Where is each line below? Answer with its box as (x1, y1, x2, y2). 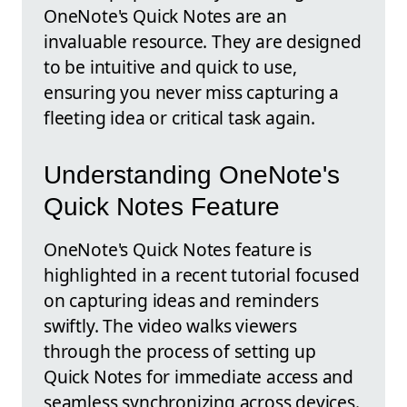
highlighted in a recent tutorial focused (44, 262, 360, 287)
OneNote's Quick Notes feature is (44, 236, 312, 262)
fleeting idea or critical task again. (44, 105, 315, 131)
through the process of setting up (44, 338, 316, 363)
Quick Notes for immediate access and (44, 363, 354, 389)
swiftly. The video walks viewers (44, 313, 297, 338)
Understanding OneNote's (44, 160, 340, 189)
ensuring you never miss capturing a (44, 80, 340, 105)
